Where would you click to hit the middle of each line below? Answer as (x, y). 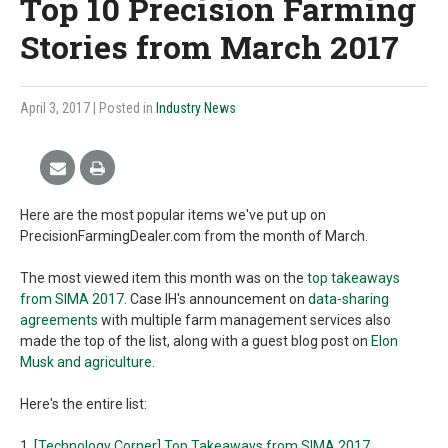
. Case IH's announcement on (216, 298)
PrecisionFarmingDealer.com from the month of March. (194, 235)
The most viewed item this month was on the (163, 277)
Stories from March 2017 (209, 46)
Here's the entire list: (83, 403)
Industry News (196, 107)
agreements (59, 319)
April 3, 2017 (56, 107)
